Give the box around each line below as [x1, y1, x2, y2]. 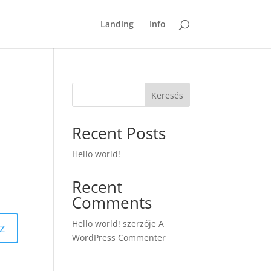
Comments [72, 192, 152, 214]
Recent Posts [72, 122, 166, 144]
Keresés [151, 89, 183, 101]
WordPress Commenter [72, 232, 166, 243]
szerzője [120, 218, 159, 229]
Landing [100, 18, 134, 30]
